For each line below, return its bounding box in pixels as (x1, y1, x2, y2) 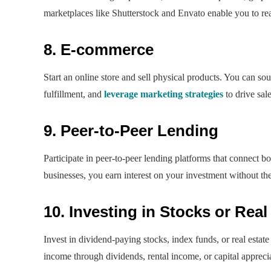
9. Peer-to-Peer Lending (44, 121, 218, 140)
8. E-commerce (44, 40, 154, 59)
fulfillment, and (44, 88, 104, 99)
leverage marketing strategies (104, 88, 223, 99)
